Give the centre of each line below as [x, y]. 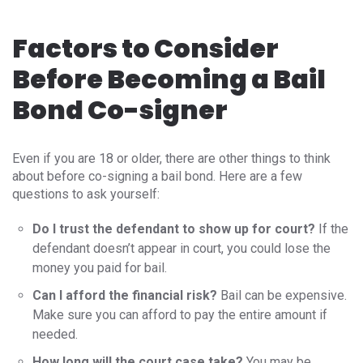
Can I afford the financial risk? [125, 295]
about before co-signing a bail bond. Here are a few [157, 176]
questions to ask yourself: [86, 194]
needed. [55, 334]
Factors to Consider [145, 48]
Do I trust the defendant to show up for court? [175, 229]
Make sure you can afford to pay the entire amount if [180, 315]
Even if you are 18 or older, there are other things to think [171, 158]
